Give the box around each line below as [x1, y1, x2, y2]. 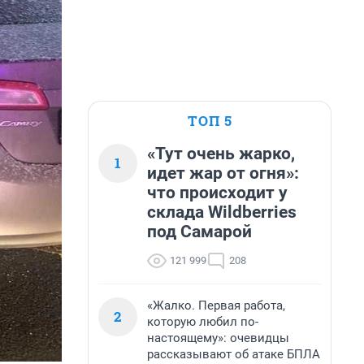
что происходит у [147, 183, 288, 202]
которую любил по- [147, 314, 258, 329]
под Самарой [147, 222, 252, 241]
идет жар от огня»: [147, 163, 299, 183]
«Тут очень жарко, [147, 144, 295, 163]
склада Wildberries [147, 202, 297, 222]
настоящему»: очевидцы [147, 331, 289, 345]
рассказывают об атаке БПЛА [147, 347, 320, 362]
